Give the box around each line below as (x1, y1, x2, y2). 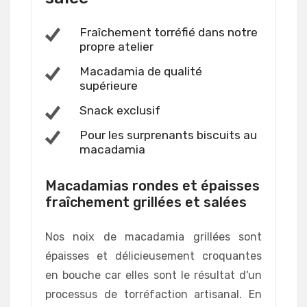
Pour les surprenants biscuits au (79, 128, 257, 143)
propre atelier (79, 40, 153, 54)
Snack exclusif (79, 103, 160, 118)
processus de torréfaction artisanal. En (45, 288, 262, 302)
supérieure (79, 79, 138, 93)
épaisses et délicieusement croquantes (45, 249, 262, 263)
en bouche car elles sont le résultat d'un (45, 269, 262, 282)
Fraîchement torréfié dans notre (79, 25, 258, 40)
